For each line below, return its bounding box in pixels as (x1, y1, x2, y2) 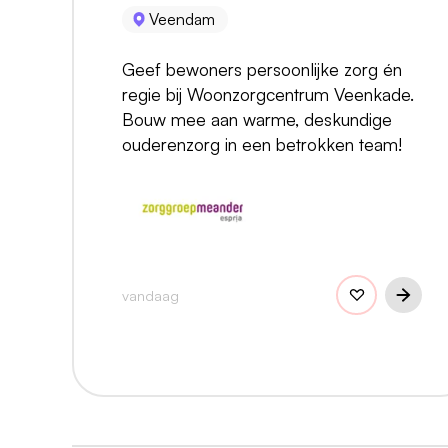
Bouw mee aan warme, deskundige (122, 107, 392, 130)
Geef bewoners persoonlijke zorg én (122, 57, 402, 80)
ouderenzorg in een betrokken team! (122, 132, 402, 155)
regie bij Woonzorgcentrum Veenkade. (122, 82, 414, 105)
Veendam (149, 9, 216, 30)
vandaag (122, 285, 179, 304)
